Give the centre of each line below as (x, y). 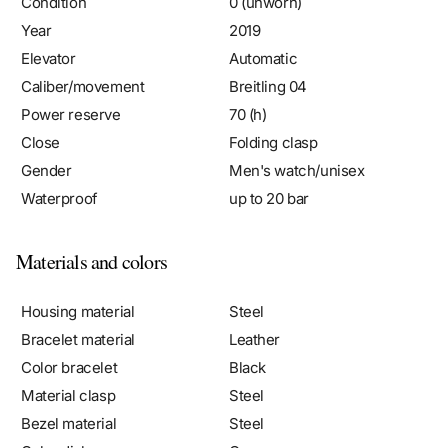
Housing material (78, 282)
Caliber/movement (83, 57)
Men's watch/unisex (297, 141)
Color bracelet (69, 338)
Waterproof (59, 169)
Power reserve (71, 85)
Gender (46, 141)
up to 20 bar (269, 169)
